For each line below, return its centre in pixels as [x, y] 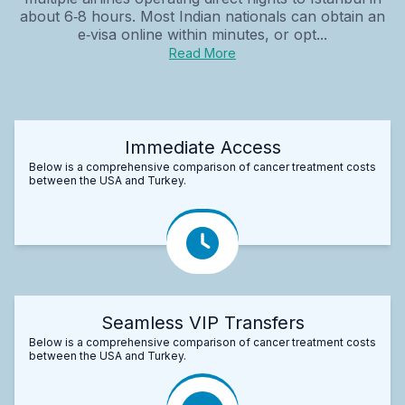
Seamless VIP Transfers [202, 322]
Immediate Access [202, 147]
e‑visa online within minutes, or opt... [202, 34]
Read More [202, 52]
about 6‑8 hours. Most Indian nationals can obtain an [202, 16]
